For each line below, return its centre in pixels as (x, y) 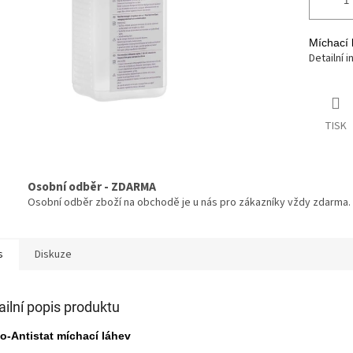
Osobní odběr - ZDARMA (92, 187)
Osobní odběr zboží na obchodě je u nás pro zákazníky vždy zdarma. (189, 203)
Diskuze (53, 255)
